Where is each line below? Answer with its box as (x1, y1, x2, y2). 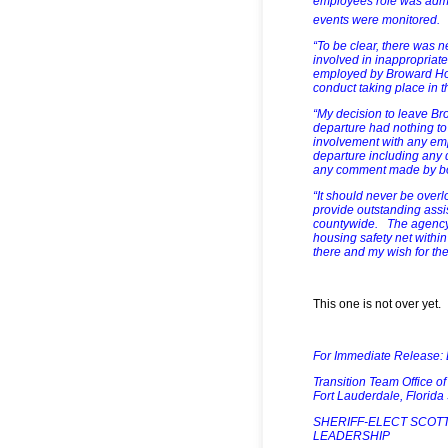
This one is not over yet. (313, 296, 441, 311)
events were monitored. (313, 12, 443, 27)
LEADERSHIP (313, 428, 390, 443)
